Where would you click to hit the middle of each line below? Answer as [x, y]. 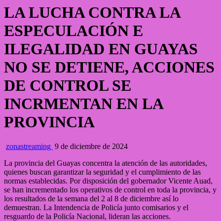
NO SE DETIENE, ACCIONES [109, 67]
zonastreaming [29, 146]
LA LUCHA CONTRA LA [92, 13]
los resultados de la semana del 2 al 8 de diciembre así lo [91, 198]
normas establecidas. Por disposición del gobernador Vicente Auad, [108, 181]
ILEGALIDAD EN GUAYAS [101, 49]
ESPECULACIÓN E [74, 31]
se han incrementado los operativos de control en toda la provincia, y [110, 189]
